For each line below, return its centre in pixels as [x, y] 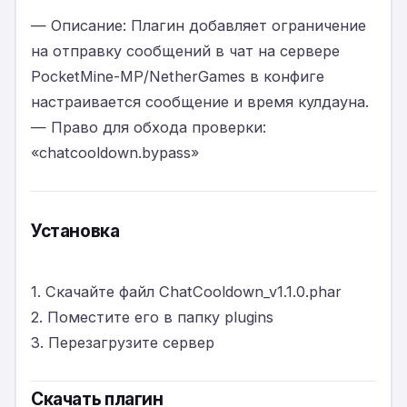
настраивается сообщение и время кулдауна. [200, 101]
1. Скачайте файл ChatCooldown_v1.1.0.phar [186, 291]
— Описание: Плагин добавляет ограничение [199, 25]
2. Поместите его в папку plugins [152, 317]
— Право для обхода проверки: [149, 127]
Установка [75, 231]
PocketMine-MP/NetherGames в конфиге [178, 76]
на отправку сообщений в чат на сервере [185, 50]
